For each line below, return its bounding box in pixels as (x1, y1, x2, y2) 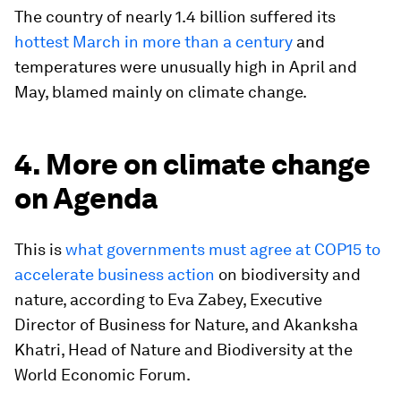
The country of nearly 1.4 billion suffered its (14, 7, 336, 27)
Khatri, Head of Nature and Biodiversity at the (14, 340, 353, 360)
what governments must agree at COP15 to (65, 240, 380, 260)
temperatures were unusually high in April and (14, 57, 357, 77)
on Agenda (14, 181, 158, 217)
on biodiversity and (215, 265, 361, 285)
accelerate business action (14, 265, 215, 285)
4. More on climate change (14, 147, 371, 183)
